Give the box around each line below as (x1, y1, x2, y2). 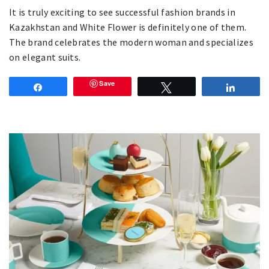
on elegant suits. (9, 50, 81, 63)
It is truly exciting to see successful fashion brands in (9, 5, 235, 18)
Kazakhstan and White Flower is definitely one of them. (9, 20, 247, 33)
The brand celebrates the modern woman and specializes (9, 35, 253, 48)
